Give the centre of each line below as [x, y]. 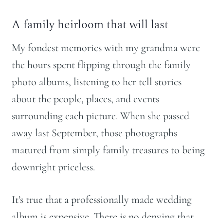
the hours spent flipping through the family [101, 65]
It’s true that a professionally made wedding [102, 200]
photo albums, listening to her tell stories [97, 82]
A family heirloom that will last [90, 25]
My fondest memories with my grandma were [106, 48]
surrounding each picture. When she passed [100, 116]
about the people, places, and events [85, 99]
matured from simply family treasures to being [108, 150]
